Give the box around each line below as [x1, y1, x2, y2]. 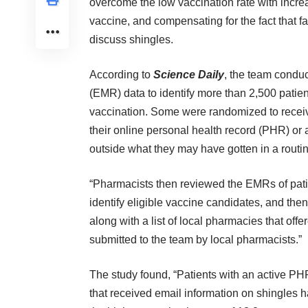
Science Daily [153, 69, 224, 81]
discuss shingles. [89, 34, 173, 46]
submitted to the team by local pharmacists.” [89, 234, 302, 246]
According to [89, 69, 153, 81]
